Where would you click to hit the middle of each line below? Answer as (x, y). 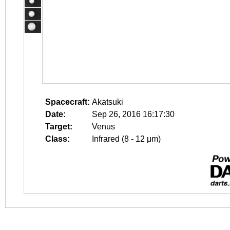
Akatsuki (108, 102)
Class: (57, 139)
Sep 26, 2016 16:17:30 (133, 114)
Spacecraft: (68, 102)
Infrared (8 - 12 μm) (126, 139)
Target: (59, 127)
